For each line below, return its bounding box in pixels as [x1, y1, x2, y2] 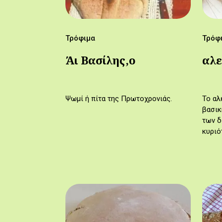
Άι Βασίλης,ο [65, 53, 136, 68]
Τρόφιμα [65, 34, 95, 43]
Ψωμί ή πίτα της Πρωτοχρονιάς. [65, 94, 172, 104]
